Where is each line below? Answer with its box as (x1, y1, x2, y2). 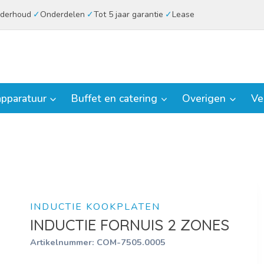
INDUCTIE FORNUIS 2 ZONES (29, 214, 229, 235)
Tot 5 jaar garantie (93, 9, 163, 20)
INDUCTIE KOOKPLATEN (29, 200, 160, 213)
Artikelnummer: (29, 236, 97, 248)
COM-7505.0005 (96, 236, 166, 248)
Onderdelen (39, 9, 85, 20)
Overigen (182, 91, 226, 105)
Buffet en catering (71, 91, 158, 105)
